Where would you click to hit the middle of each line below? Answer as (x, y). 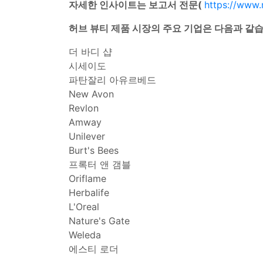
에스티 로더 (94, 249)
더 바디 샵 (90, 52)
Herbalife (89, 193)
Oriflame (87, 178)
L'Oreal (84, 207)
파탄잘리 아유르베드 (112, 80)
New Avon (91, 94)
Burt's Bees (94, 150)
